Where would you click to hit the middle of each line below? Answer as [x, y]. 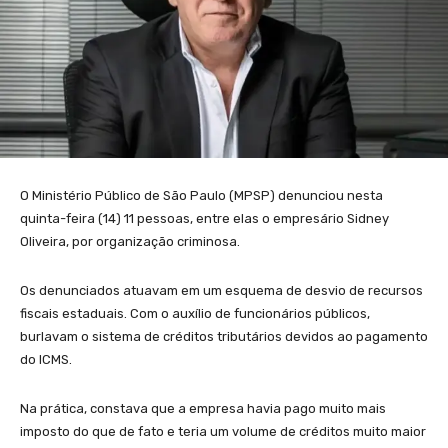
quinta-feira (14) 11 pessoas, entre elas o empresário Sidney [204, 218]
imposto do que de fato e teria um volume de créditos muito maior [223, 431]
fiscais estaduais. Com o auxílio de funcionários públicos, [195, 313]
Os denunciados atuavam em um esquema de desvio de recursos [221, 290]
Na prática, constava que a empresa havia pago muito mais [203, 408]
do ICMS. [46, 359]
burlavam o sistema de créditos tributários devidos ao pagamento [224, 336]
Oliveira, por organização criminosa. [130, 241]
